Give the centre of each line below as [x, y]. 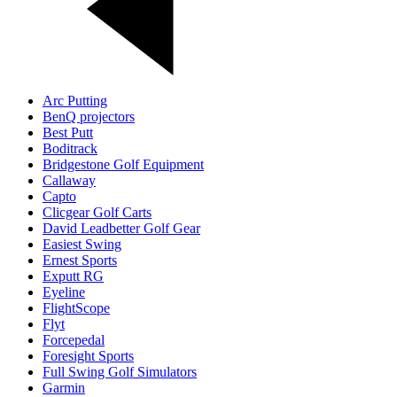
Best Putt [68, 132]
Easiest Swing [82, 244]
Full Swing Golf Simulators [120, 371]
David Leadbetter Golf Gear [121, 228]
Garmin [64, 387]
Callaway [69, 180]
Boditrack [70, 148]
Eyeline [64, 292]
